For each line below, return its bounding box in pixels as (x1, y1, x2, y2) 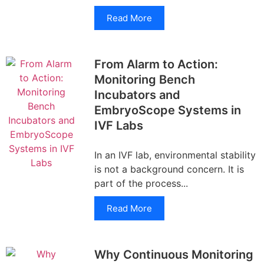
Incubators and (94, 88, 180, 102)
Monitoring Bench (94, 72, 195, 87)
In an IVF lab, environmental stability (94, 149, 256, 161)
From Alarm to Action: (94, 57, 218, 71)
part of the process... (94, 177, 188, 189)
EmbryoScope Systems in (94, 103, 241, 117)
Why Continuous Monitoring (94, 247, 253, 262)
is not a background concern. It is (94, 163, 244, 175)
